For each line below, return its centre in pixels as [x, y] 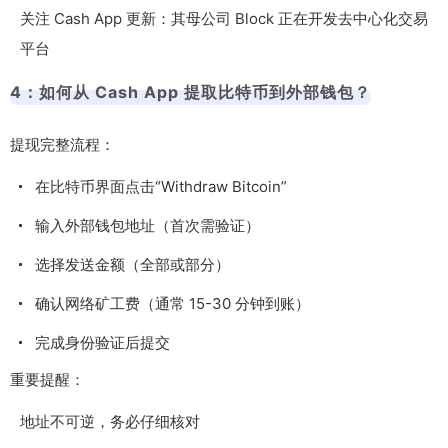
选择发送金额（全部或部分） [132, 264]
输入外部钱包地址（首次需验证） [147, 225]
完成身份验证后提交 [102, 342]
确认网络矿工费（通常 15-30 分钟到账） [172, 303]
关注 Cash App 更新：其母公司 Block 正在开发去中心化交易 [224, 18]
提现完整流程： [62, 144]
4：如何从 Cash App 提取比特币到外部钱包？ [190, 91]
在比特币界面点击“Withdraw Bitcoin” [161, 186]
